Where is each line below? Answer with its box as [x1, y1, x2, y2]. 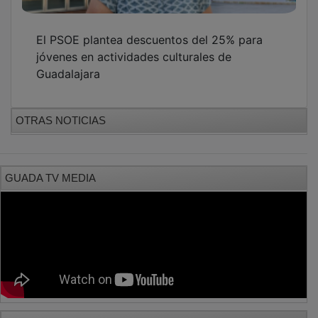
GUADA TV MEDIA [5, 161, 96, 174]
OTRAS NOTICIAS [16, 104, 106, 116]
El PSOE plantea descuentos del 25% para [36, 22, 263, 37]
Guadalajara [36, 56, 100, 71]
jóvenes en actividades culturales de [36, 39, 231, 54]
